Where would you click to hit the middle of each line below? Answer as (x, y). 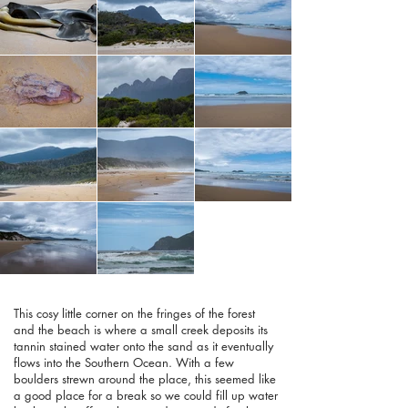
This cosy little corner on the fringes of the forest (134, 314)
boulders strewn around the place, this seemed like (145, 379)
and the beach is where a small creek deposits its (141, 330)
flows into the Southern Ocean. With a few (124, 363)
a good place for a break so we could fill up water (146, 396)
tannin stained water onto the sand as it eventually (143, 347)
